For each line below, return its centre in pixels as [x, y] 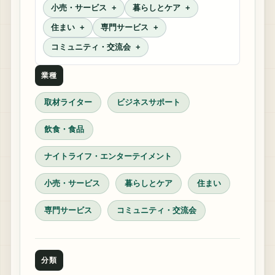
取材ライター [68, 102]
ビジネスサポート [149, 102]
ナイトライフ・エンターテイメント [108, 156]
